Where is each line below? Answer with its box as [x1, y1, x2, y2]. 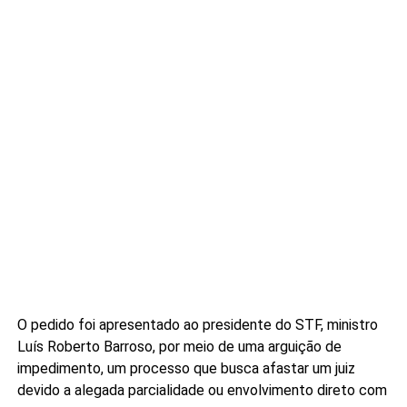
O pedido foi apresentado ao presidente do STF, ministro [16, 315, 378, 333]
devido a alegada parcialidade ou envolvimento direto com [16, 381, 387, 399]
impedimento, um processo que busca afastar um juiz [16, 359, 355, 377]
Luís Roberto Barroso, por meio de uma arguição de [16, 337, 342, 355]
